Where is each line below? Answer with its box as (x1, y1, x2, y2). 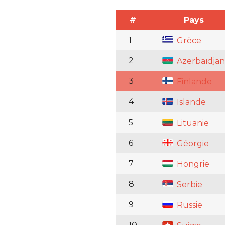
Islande (175, 97, 206, 107)
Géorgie (175, 138, 209, 148)
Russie (175, 200, 202, 210)
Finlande (175, 76, 212, 86)
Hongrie (175, 159, 209, 169)
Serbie (175, 179, 202, 189)
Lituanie (175, 118, 209, 128)
